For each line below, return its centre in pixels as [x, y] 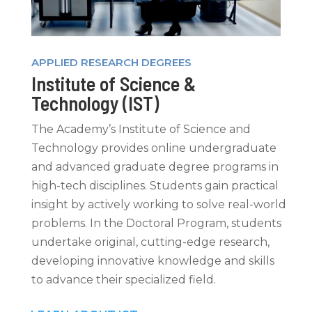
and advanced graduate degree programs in [155, 166]
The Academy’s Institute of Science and [141, 129]
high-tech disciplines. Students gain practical [155, 185]
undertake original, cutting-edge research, [150, 242]
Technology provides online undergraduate [154, 148]
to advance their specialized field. [123, 279]
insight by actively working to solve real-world [158, 204]
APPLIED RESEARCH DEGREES [111, 62]
